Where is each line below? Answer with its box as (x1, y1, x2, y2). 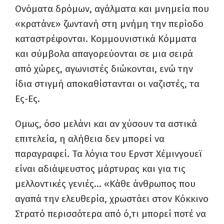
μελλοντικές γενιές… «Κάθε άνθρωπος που (15, 178, 195, 190)
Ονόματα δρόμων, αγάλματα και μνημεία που (15, 3, 209, 15)
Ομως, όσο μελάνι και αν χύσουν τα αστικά (15, 118, 197, 130)
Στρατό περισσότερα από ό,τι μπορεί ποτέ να (15, 208, 206, 220)
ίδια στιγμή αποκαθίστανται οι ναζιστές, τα (15, 78, 199, 90)
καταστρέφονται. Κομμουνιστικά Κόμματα (15, 33, 196, 45)
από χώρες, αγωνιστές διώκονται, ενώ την (15, 63, 193, 75)
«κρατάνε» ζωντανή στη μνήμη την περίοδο (15, 18, 203, 30)
